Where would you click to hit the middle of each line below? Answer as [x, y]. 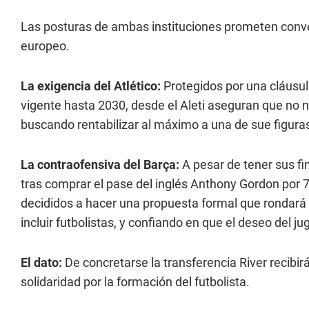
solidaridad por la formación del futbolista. [135, 282]
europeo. [45, 46]
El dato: [43, 262]
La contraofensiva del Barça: [101, 165]
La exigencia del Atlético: [92, 86]
